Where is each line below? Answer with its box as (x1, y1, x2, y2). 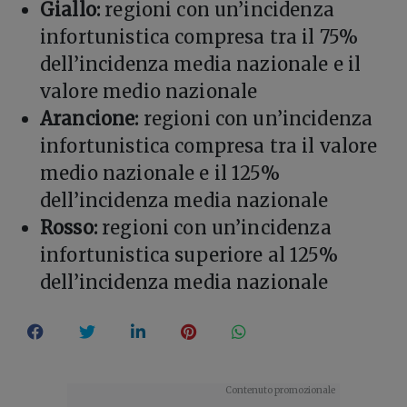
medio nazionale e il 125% (40, 161, 280, 184)
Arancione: (40, 106, 139, 130)
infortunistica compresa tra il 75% (40, 25, 359, 48)
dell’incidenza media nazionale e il (40, 52, 362, 75)
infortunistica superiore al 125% (40, 243, 338, 266)
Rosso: (40, 215, 97, 239)
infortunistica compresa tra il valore (40, 134, 378, 157)
